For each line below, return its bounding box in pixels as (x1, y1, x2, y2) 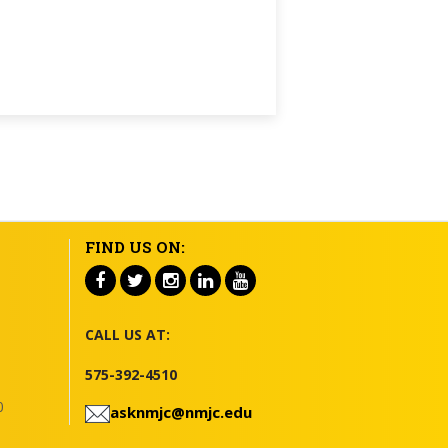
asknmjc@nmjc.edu (109, 402, 252, 422)
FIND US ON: (84, 237, 185, 257)
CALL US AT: (84, 325, 170, 344)
